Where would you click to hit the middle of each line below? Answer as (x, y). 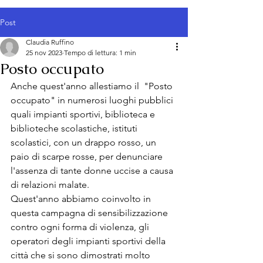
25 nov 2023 (44, 53)
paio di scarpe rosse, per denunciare (88, 156)
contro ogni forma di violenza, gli (81, 227)
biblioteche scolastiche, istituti (75, 128)
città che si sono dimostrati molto (82, 255)
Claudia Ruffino (50, 42)
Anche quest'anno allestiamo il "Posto (93, 86)
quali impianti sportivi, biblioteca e (84, 114)
